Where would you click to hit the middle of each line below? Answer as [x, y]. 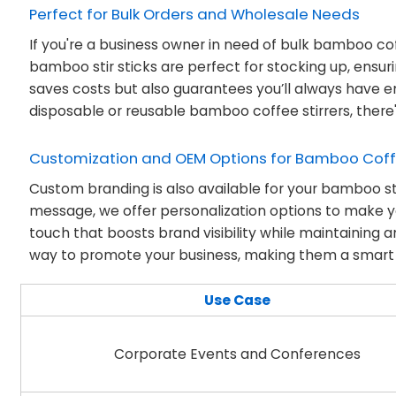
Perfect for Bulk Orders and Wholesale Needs [195, 15]
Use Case [238, 301]
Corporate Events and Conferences [238, 354]
